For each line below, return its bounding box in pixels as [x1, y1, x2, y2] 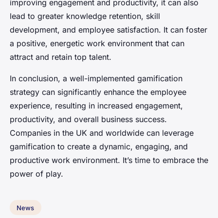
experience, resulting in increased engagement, [10, 100, 183, 110]
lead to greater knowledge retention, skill [10, 11, 160, 21]
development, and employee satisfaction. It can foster [10, 24, 207, 35]
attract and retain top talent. [10, 52, 111, 62]
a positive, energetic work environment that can [10, 38, 184, 48]
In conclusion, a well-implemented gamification [10, 73, 182, 83]
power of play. [10, 168, 63, 179]
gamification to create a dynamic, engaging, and [10, 141, 188, 151]
